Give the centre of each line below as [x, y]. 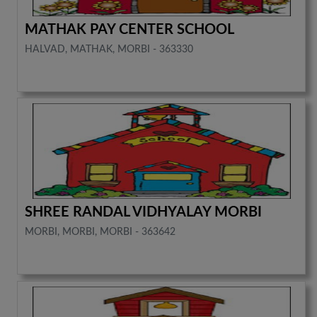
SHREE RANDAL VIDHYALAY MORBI [144, 213]
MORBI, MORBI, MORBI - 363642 [100, 232]
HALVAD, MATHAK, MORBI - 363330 [109, 50]
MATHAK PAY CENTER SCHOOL [130, 30]
